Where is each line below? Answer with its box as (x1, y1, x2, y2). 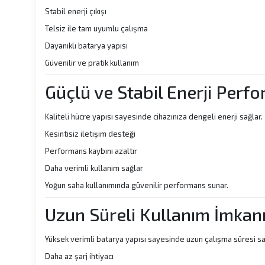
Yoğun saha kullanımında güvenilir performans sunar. (45, 180, 228, 190)
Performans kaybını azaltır (45, 146, 137, 156)
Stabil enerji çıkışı (45, 7, 106, 16)
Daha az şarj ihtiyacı (45, 251, 114, 261)
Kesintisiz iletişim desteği (45, 129, 135, 138)
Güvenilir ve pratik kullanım (45, 58, 139, 67)
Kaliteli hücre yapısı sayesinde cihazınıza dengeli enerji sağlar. (45, 112, 263, 121)
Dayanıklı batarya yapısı (45, 41, 128, 50)
